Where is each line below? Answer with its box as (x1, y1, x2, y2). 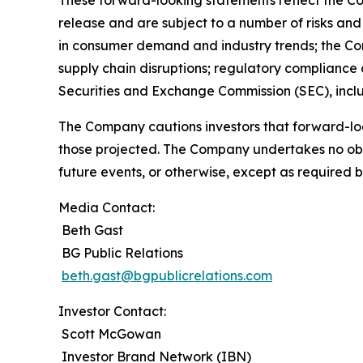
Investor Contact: (58, 303, 166, 319)
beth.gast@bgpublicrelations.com (62, 267, 272, 284)
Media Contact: (58, 199, 155, 216)
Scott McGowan (58, 326, 161, 342)
